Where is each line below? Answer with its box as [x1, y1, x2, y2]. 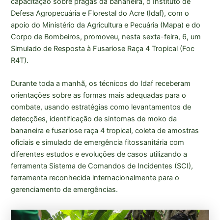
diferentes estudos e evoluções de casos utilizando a [11, 150, 188, 159]
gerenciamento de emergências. [11, 185, 118, 194]
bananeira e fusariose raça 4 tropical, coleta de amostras [11, 126, 199, 136]
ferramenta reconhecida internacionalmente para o [11, 173, 180, 183]
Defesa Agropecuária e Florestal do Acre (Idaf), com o [11, 8, 190, 18]
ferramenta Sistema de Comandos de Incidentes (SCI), [11, 162, 193, 171]
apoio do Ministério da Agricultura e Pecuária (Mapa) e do [11, 20, 201, 29]
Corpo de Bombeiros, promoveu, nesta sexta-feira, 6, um [11, 32, 201, 41]
